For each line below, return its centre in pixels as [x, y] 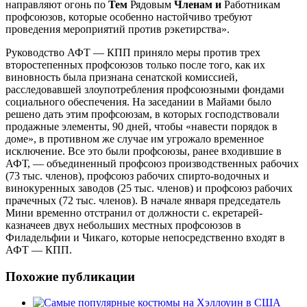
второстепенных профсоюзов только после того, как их [135, 64]
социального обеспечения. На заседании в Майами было [138, 101]
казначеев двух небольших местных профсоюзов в [123, 225]
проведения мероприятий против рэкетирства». [118, 29]
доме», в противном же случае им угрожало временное [135, 138]
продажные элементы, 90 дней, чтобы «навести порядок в [142, 126]
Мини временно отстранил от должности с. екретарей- [134, 212]
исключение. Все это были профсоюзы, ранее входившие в [144, 151]
